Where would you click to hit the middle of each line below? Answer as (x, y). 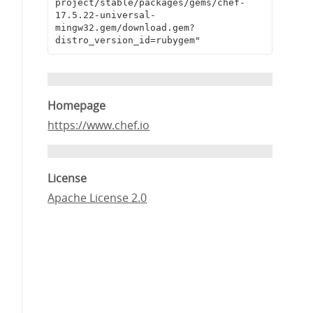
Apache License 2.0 (97, 197)
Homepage (77, 106)
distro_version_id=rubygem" (128, 41)
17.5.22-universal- (105, 15)
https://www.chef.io (99, 125)
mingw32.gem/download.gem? (125, 28)
